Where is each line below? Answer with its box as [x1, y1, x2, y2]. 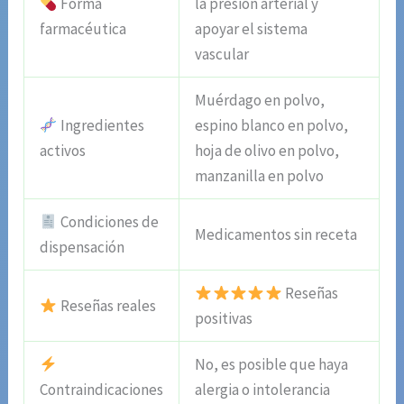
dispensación [40, 237, 125, 258]
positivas [195, 308, 253, 329]
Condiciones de [57, 212, 159, 233]
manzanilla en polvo [195, 166, 325, 187]
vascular [195, 44, 250, 65]
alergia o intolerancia [195, 380, 331, 400]
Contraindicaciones [40, 380, 164, 400]
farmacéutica [40, 19, 127, 40]
